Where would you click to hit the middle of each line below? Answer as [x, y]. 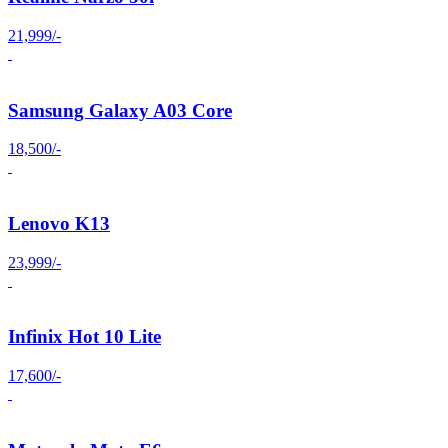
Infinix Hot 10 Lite [84, 337]
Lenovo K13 [59, 224]
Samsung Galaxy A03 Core [120, 110]
